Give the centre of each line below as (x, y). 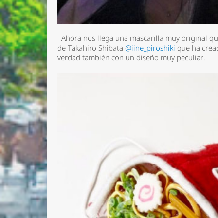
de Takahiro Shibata (91, 48)
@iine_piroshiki (150, 48)
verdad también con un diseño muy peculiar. (134, 57)
